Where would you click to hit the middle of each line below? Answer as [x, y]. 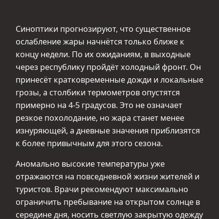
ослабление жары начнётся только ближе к [100, 41]
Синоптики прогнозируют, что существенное [103, 29]
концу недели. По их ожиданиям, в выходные [103, 54]
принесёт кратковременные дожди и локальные [109, 79]
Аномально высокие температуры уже [90, 164]
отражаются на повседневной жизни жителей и [108, 176]
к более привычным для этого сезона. [89, 143]
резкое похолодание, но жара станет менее [100, 118]
